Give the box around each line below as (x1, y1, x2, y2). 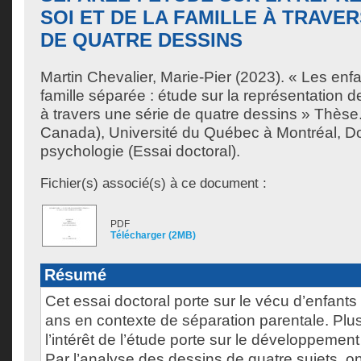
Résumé (44, 266, 106, 284)
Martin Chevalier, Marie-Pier (40, 68, 231, 85)
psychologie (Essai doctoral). (40, 143, 240, 160)
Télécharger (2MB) (110, 230, 196, 241)
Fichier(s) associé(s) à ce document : (40, 175, 267, 191)
